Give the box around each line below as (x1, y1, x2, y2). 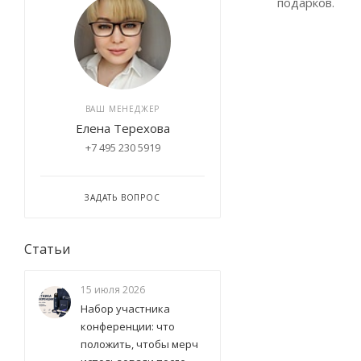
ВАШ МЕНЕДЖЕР (85, 103, 160, 114)
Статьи (24, 240, 70, 258)
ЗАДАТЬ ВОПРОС (85, 192, 160, 203)
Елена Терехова (75, 120, 170, 136)
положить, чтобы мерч (81, 337, 198, 351)
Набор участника (81, 301, 170, 316)
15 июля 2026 (81, 283, 145, 297)
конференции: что (81, 319, 175, 334)
